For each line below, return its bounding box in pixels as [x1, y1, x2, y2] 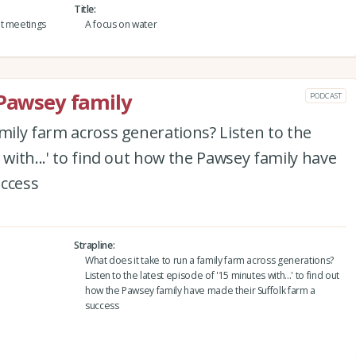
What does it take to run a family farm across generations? [84, 253, 334, 267]
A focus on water [84, 17, 157, 31]
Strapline [73, 238, 113, 252]
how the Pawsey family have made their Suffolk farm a [84, 283, 316, 297]
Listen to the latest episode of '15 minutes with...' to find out [84, 268, 339, 282]
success [84, 298, 119, 312]
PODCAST [310, 90, 342, 101]
